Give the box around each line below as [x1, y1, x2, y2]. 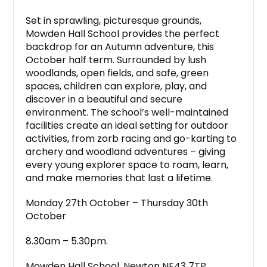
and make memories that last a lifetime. [26, 171, 213, 185]
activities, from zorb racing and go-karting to [26, 132, 237, 146]
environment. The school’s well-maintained [26, 105, 229, 120]
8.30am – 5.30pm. [26, 234, 108, 249]
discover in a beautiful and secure [26, 92, 183, 107]
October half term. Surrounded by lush [26, 53, 207, 67]
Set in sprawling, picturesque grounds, [26, 14, 202, 28]
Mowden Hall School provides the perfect [26, 27, 220, 41]
